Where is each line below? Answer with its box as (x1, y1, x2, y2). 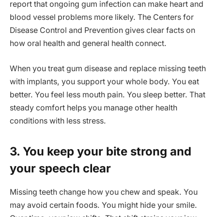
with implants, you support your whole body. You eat (10, 77, 199, 86)
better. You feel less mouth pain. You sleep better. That (10, 90, 205, 99)
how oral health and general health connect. (10, 39, 167, 48)
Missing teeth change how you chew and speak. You (10, 187, 198, 197)
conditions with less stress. (10, 116, 106, 125)
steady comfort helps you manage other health (10, 103, 177, 112)
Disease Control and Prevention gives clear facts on (10, 26, 195, 35)
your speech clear (10, 161, 111, 176)
